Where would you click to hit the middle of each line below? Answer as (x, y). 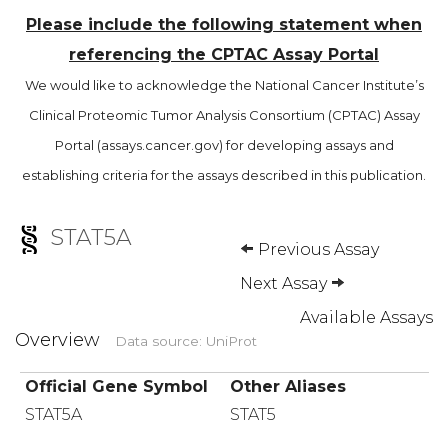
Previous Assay (316, 250)
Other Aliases (287, 386)
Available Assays (366, 318)
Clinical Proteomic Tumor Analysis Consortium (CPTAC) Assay (224, 115)
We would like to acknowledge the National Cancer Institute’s (224, 85)
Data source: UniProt (186, 340)
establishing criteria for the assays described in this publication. (224, 175)
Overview (60, 339)
